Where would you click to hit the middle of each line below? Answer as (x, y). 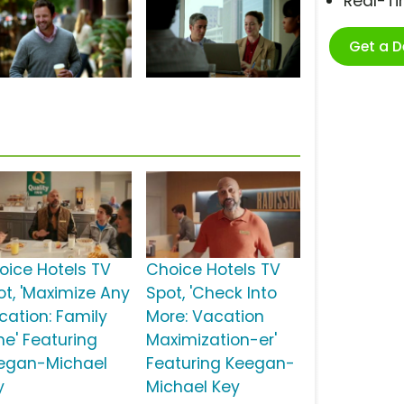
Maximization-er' (211, 340)
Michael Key (193, 387)
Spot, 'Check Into (211, 294)
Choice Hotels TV (213, 270)
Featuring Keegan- (220, 364)
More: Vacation (205, 317)
